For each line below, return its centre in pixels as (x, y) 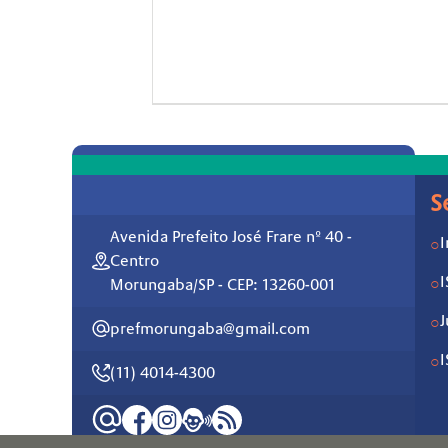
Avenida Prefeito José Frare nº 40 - (231, 236)
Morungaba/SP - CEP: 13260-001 (223, 284)
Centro (134, 260)
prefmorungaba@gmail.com (210, 328)
